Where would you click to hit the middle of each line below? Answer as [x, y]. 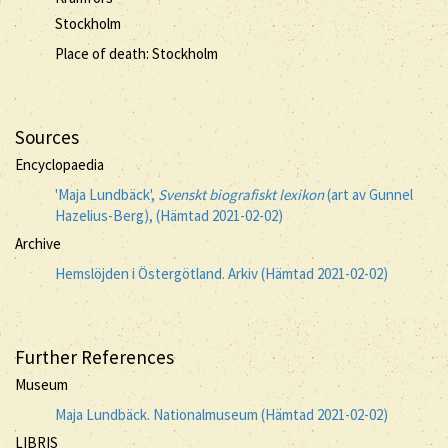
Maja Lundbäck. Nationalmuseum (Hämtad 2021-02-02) [221, 414]
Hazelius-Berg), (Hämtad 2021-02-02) [169, 215]
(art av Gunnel [368, 194]
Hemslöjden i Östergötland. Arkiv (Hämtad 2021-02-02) [221, 273]
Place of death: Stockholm [136, 53]
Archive [38, 243]
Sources [47, 136]
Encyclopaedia [59, 164]
